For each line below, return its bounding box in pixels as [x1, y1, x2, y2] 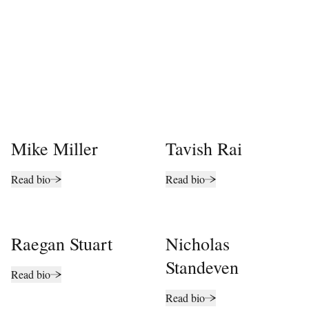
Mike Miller [11, 137, 98, 160]
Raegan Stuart [11, 232, 112, 255]
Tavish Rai [166, 137, 242, 160]
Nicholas [166, 232, 230, 255]
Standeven [166, 255, 239, 279]
